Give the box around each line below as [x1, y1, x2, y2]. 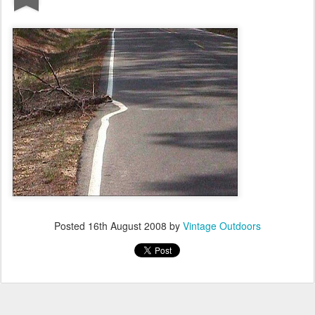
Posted [54, 219, 88, 233]
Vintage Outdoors [183, 219, 261, 233]
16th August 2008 [88, 219, 167, 233]
